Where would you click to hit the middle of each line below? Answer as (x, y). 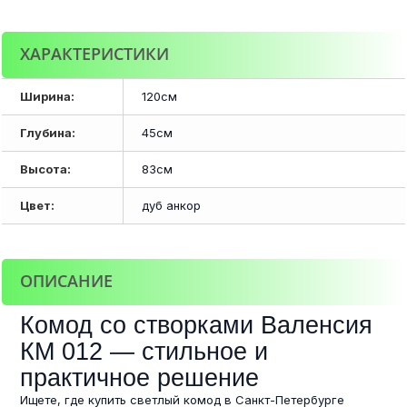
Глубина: (48, 132)
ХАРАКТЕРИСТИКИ (94, 53)
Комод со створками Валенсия (196, 325)
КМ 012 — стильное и (144, 351)
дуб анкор (171, 205)
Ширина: (47, 96)
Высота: (45, 169)
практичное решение (139, 377)
